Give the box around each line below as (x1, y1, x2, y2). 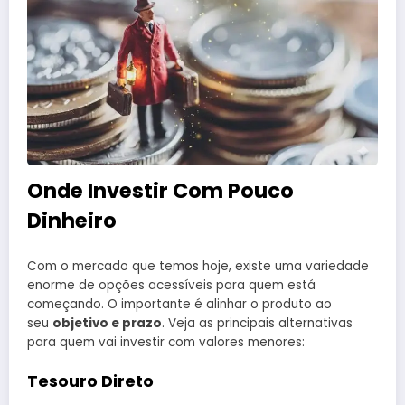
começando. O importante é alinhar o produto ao (27, 295, 332, 313)
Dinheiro (27, 206, 117, 236)
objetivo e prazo (52, 314, 162, 332)
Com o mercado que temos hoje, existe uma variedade (27, 257, 369, 275)
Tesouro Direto (27, 369, 154, 392)
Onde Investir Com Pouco (27, 176, 294, 206)
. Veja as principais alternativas (162, 314, 353, 332)
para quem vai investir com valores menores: (27, 333, 305, 351)
